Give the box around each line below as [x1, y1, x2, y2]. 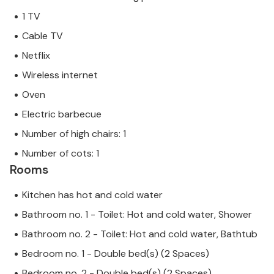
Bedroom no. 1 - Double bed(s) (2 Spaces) [22, 247, 209, 260]
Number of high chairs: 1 [22, 127, 126, 140]
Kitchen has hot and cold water [22, 188, 163, 201]
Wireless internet [22, 68, 98, 81]
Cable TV [22, 29, 63, 42]
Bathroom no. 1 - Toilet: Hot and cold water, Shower [22, 208, 252, 221]
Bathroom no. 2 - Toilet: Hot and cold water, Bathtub [22, 228, 257, 240]
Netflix [22, 49, 50, 62]
